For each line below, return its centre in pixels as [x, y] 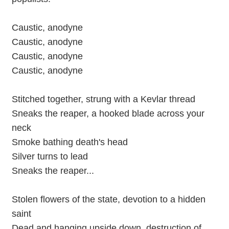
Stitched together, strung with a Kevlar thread [103, 99]
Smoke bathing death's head [70, 142]
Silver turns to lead [50, 156]
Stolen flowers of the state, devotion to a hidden [108, 199]
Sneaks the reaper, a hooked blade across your [108, 113]
